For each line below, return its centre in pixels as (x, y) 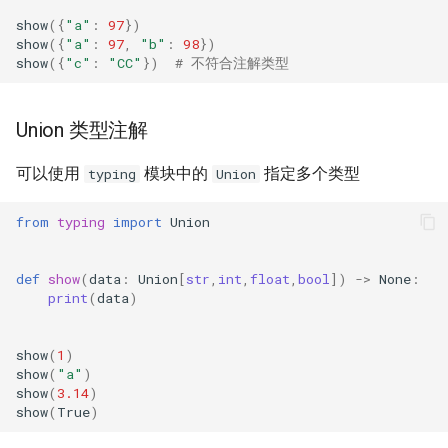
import (137, 221)
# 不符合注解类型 (232, 62)
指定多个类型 (310, 173)
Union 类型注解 (82, 130)
